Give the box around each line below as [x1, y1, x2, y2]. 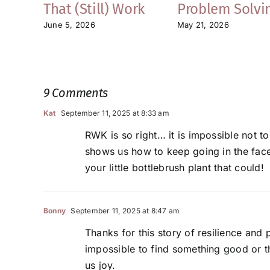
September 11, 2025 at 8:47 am [69, 206, 180, 216]
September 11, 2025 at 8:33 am [58, 108, 169, 118]
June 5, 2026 [43, 19, 95, 30]
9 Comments [43, 86, 108, 101]
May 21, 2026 [177, 19, 229, 30]
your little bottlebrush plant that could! [85, 162, 264, 174]
